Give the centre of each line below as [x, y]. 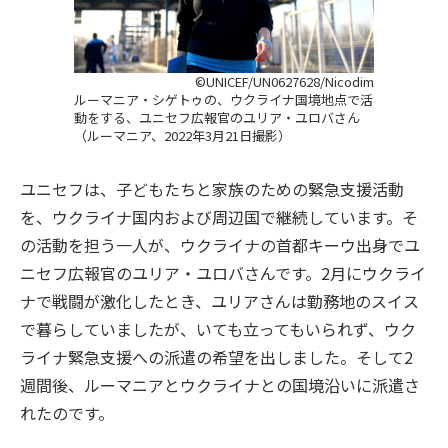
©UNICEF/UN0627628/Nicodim [284, 82]
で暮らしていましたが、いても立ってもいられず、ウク [218, 329]
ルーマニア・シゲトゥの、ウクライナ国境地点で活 [223, 100]
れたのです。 [67, 413]
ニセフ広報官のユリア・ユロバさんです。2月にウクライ [223, 273]
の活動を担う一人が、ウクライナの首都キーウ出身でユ [220, 245]
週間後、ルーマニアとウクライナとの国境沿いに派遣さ [220, 385]
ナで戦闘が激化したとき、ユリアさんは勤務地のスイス [219, 301]
